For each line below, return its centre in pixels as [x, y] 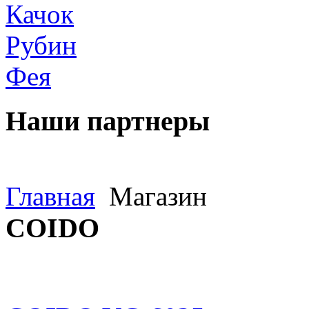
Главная [50, 197]
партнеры [145, 121]
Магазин [154, 197]
